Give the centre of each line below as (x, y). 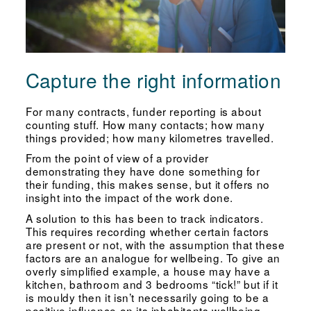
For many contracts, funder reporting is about (143, 111)
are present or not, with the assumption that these (155, 245)
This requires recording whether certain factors (147, 232)
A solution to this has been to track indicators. (144, 218)
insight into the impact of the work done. (129, 197)
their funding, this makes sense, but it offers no (148, 184)
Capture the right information (153, 79)
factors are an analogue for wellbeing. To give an (153, 258)
